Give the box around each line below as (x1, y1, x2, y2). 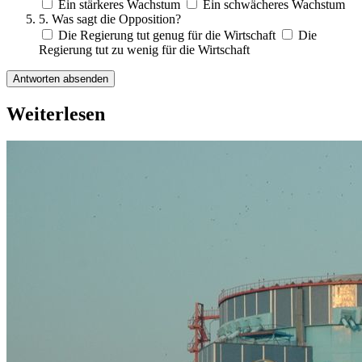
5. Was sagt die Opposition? (39, 11, 181, 26)
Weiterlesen (6, 103, 105, 124)
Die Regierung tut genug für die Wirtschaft (58, 27, 276, 42)
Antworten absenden (13, 72, 108, 85)
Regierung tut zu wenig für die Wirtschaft (39, 42, 250, 57)
